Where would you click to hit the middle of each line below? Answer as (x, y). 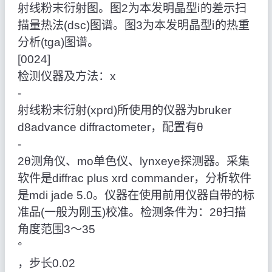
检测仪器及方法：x (66, 76)
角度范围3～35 (56, 229)
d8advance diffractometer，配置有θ (110, 127)
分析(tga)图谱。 (58, 42)
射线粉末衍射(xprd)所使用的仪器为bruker (124, 110)
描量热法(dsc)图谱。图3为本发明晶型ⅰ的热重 (133, 25)
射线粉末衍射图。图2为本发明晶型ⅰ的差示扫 (132, 8)
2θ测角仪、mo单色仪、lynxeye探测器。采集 (133, 161)
